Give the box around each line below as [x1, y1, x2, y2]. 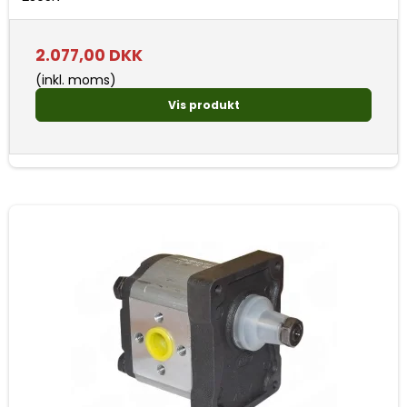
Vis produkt [167, 96, 240, 113]
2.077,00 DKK [35, 45, 143, 67]
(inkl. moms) [35, 71, 116, 90]
